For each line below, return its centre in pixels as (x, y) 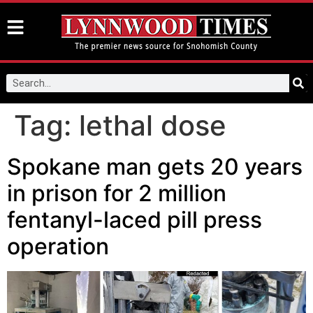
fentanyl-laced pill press (134, 220)
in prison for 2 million (117, 193)
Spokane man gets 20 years (155, 167)
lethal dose (153, 125)
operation (58, 246)
